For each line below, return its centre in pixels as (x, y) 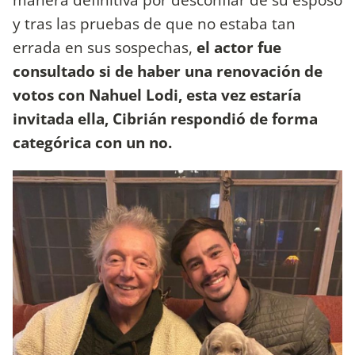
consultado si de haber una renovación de (168, 71)
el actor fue (239, 48)
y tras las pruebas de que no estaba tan (154, 24)
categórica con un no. (92, 143)
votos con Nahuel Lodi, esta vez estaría (157, 95)
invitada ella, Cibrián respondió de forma (165, 119)
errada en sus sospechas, (105, 48)
